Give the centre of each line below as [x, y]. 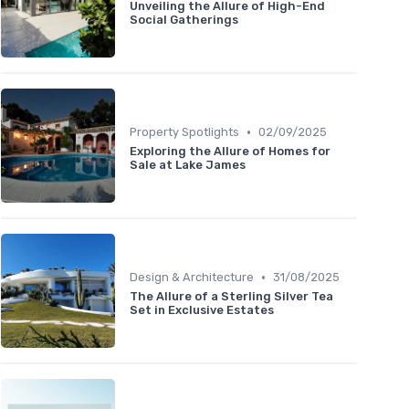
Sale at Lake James [188, 165]
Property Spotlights [184, 132]
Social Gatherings [184, 20]
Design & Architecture [192, 278]
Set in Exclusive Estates [202, 310]
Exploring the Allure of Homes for [230, 152]
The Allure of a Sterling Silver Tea [231, 297]
